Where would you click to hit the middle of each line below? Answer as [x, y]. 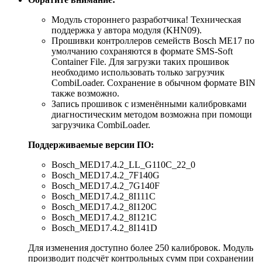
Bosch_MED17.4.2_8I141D [104, 227]
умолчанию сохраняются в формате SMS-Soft [142, 51]
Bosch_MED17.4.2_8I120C [104, 206]
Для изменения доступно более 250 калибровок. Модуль [141, 247]
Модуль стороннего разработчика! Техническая [146, 19]
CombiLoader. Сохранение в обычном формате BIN [154, 82]
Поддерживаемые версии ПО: [91, 144]
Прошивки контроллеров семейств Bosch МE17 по [153, 40]
